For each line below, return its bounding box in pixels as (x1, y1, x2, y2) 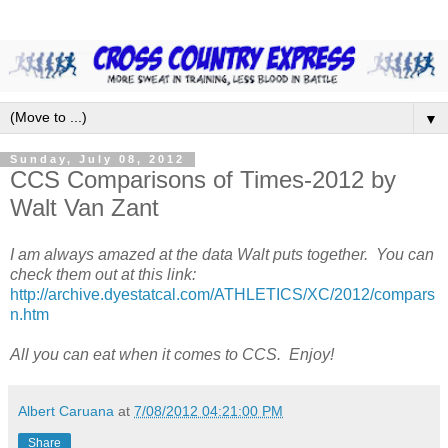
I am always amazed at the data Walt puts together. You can (10, 246, 434, 264)
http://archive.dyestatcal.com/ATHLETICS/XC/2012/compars (10, 286, 435, 304)
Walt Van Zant (10, 193, 159, 221)
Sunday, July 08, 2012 (10, 153, 185, 166)
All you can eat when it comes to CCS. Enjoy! (10, 346, 334, 364)
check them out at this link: (10, 266, 196, 284)
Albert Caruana (18, 403, 114, 420)
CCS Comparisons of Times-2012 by (10, 165, 396, 193)
